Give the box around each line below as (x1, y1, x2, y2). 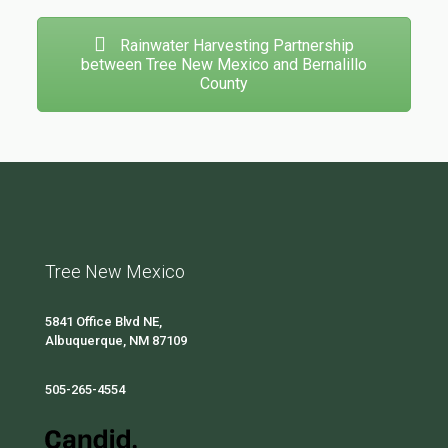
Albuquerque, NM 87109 (45, 332, 187, 348)
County (199, 73, 248, 93)
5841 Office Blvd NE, (45, 313, 162, 329)
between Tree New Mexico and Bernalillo (80, 54, 367, 74)
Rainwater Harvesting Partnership (115, 35, 354, 55)
